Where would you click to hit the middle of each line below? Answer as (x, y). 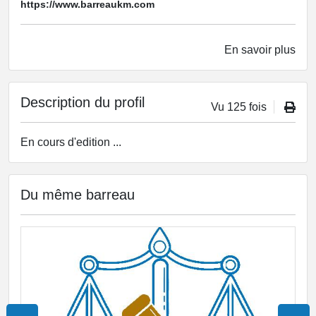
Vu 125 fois (239, 107)
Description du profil (83, 102)
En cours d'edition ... (71, 142)
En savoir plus (260, 50)
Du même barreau (78, 195)
